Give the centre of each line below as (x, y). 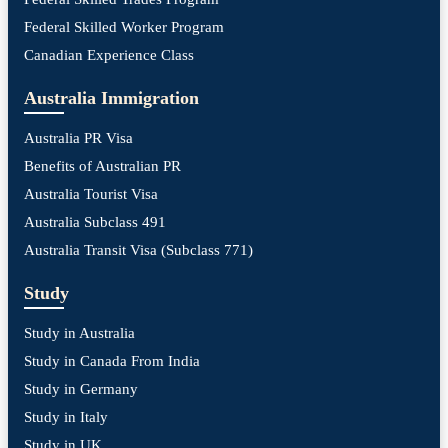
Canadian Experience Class (109, 55)
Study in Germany (81, 389)
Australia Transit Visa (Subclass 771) (138, 250)
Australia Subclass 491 (95, 222)
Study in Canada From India (112, 361)
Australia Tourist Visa (91, 194)
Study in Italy (66, 417)
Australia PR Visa (78, 138)
